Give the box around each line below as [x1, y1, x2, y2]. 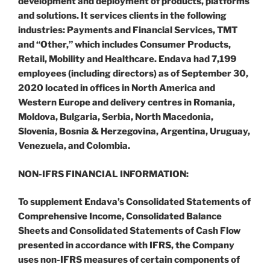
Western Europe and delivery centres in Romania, [18, 97, 235, 108]
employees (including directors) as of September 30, [18, 68, 248, 80]
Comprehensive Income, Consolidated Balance [18, 211, 222, 222]
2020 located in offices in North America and [18, 83, 215, 94]
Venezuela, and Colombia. [18, 140, 130, 152]
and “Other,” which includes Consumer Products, [18, 39, 231, 51]
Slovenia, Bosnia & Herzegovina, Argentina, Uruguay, [18, 126, 250, 137]
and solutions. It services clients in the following [18, 10, 227, 22]
